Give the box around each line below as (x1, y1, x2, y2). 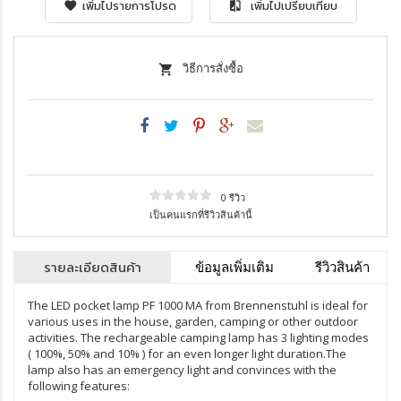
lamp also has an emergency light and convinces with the (28, 361, 337, 378)
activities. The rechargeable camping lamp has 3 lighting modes (28, 328, 369, 346)
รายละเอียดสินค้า (44, 256, 141, 277)
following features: (28, 377, 130, 394)
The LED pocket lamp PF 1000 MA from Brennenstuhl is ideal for (28, 296, 368, 313)
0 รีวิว (220, 190, 245, 204)
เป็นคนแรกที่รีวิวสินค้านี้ (149, 207, 252, 221)
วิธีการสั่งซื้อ (182, 59, 243, 76)
